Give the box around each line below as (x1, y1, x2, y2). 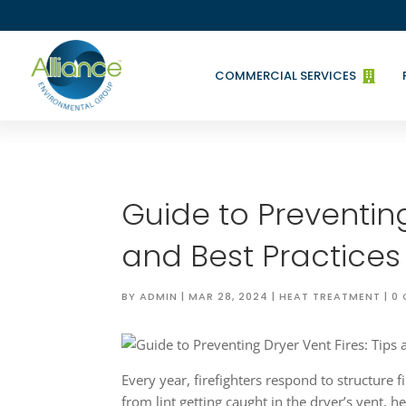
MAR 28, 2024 (188, 288, 269, 304)
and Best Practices (121, 234, 401, 277)
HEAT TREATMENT (279, 288, 382, 304)
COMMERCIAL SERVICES (215, 67, 357, 85)
